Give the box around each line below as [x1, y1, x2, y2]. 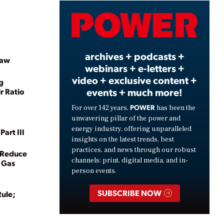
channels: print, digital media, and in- [71, 155, 188, 165]
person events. [71, 166, 116, 175]
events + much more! [86, 85, 182, 98]
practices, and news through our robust [71, 145, 196, 154]
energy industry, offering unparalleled [71, 124, 191, 133]
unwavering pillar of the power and [71, 113, 180, 123]
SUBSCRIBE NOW [97, 187, 163, 198]
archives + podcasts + [84, 49, 184, 62]
